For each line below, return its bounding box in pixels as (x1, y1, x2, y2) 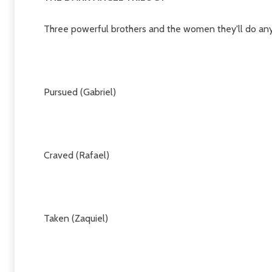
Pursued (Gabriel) (44, 86, 116, 98)
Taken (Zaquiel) (44, 212, 108, 224)
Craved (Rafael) (44, 149, 109, 161)
